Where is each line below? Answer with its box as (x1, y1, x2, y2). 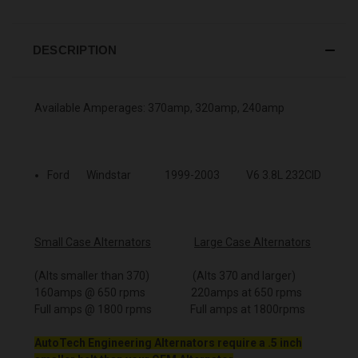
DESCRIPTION (32, 42, 117, 57)
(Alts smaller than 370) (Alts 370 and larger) (34, 268, 296, 282)
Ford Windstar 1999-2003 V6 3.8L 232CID (47, 168, 322, 181)
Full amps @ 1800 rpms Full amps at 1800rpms (34, 302, 305, 316)
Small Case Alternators (34, 235, 151, 249)
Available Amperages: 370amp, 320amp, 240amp (34, 101, 284, 114)
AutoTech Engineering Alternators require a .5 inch (34, 336, 302, 349)
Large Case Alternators (194, 235, 311, 249)
